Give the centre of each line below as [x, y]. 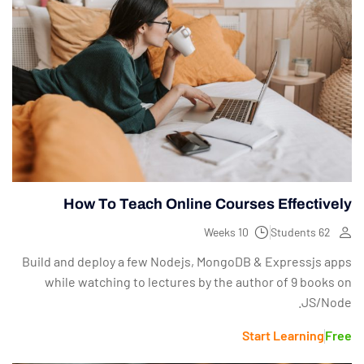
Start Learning [283, 336]
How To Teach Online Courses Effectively [208, 204]
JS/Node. [327, 302]
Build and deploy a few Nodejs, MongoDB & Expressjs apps [187, 262]
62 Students [325, 232]
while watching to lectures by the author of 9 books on [198, 282]
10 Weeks [243, 232]
